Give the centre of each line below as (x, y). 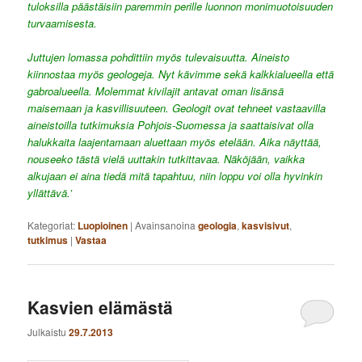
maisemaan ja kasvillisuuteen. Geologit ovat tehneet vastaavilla (177, 108)
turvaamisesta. (63, 23)
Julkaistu (48, 331)
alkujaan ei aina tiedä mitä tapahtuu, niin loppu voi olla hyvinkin (175, 176)
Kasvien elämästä (101, 307)
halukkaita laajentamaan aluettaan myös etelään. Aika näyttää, (175, 142)
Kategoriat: (52, 225)
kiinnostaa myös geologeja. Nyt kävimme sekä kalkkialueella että (181, 74)
